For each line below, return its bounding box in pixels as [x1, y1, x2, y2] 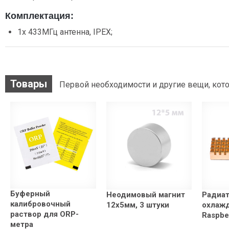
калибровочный [10, 199, 71, 209]
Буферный [10, 189, 50, 199]
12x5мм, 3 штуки [106, 200, 169, 210]
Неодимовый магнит [106, 190, 185, 199]
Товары [10, 78, 47, 90]
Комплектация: [5, 11, 74, 21]
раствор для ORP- [10, 210, 79, 219]
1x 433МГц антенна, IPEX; [17, 27, 112, 37]
